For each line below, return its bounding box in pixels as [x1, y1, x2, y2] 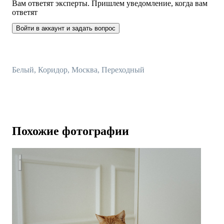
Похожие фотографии [12, 124, 129, 137]
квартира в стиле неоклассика [18, 153, 120, 162]
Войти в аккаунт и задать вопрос [16, 24, 115, 32]
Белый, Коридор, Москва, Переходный [12, 65, 144, 74]
